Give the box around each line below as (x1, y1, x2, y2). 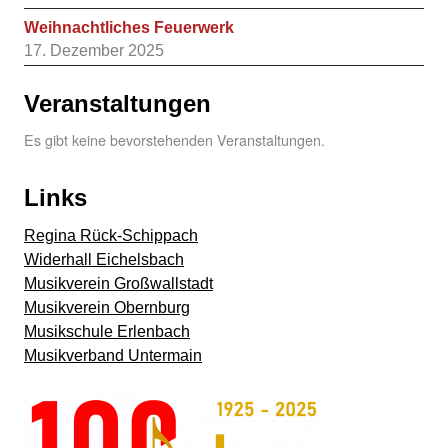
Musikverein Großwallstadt (24, 274, 213, 292)
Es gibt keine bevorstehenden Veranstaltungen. (24, 129, 325, 150)
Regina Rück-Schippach (24, 226, 198, 244)
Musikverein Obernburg (24, 298, 190, 316)
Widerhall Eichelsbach (24, 250, 184, 268)
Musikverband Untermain (24, 346, 202, 364)
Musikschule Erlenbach (24, 322, 190, 340)
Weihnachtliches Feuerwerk (24, 18, 234, 36)
